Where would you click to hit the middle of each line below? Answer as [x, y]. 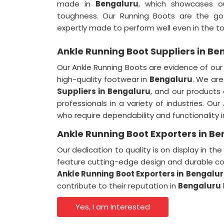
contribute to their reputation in [117, 186]
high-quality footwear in [103, 79]
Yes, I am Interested [113, 207]
